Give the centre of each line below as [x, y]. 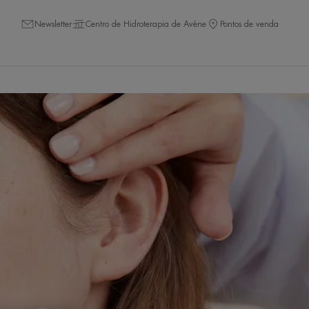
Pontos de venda [249, 24]
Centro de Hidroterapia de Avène [146, 24]
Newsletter [53, 24]
